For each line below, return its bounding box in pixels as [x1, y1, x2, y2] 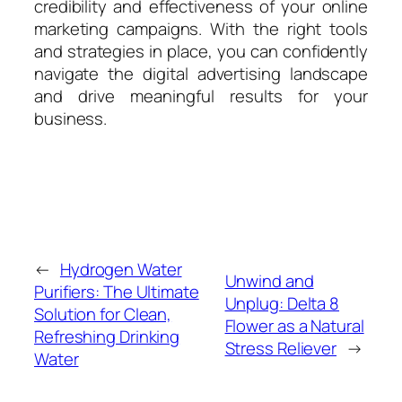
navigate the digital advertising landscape [34, 62, 368, 86]
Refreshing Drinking [34, 325, 180, 349]
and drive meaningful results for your [34, 84, 368, 109]
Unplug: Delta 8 [224, 291, 340, 315]
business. [34, 107, 108, 131]
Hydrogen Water [59, 258, 182, 282]
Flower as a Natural [224, 313, 364, 337]
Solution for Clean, [34, 302, 172, 327]
